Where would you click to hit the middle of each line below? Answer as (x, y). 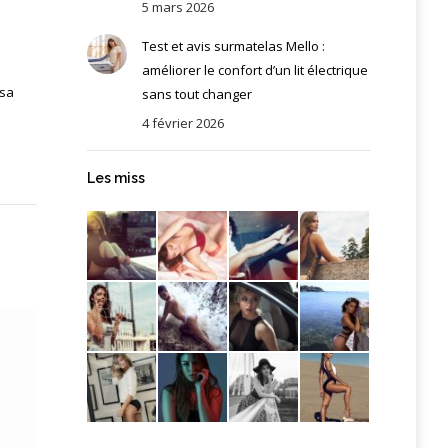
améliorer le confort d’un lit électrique (254, 69)
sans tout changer (196, 93)
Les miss (115, 177)
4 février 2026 (182, 122)
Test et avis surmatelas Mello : (233, 45)
